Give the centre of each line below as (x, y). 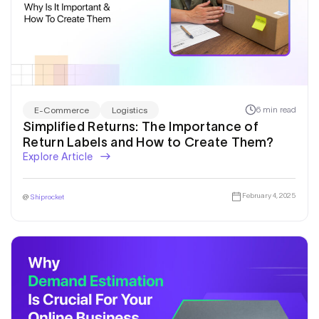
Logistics (130, 110)
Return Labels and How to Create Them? (148, 142)
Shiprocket (47, 197)
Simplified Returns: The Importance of (141, 126)
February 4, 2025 (268, 196)
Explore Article (59, 156)
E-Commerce (62, 110)
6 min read (276, 110)
